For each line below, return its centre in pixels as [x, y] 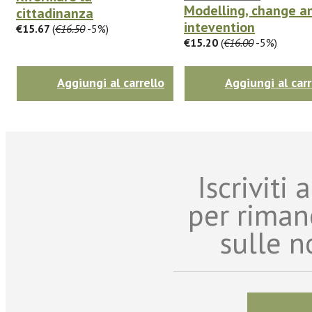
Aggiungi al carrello [111, 82]
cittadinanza [55, 13]
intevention [219, 27]
